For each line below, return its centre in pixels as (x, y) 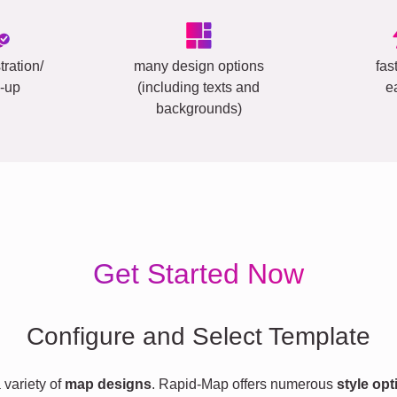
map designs (108, 384)
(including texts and (198, 87)
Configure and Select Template (198, 336)
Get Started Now (198, 274)
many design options (198, 66)
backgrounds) (198, 109)
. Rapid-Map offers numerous (244, 384)
